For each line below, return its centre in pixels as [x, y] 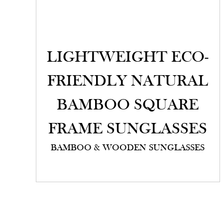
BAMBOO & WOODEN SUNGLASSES [128, 148]
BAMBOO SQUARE [128, 106]
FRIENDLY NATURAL [128, 82]
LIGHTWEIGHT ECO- [128, 58]
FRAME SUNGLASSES [128, 130]
